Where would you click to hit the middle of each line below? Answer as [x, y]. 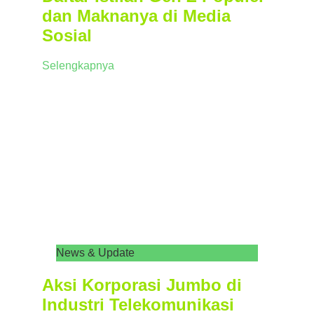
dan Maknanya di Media [136, 16]
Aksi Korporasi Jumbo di [142, 285]
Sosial [67, 36]
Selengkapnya [78, 66]
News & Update [95, 253]
